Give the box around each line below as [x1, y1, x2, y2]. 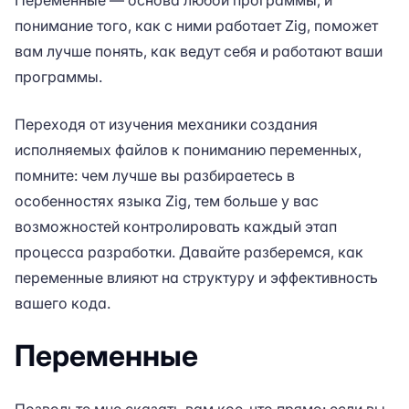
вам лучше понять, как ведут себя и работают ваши [15, 42, 383, 60]
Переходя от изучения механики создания [15, 115, 318, 133]
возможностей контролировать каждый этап [15, 217, 337, 236]
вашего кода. [15, 294, 110, 312]
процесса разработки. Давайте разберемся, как [15, 243, 363, 261]
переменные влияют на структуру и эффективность [15, 268, 378, 287]
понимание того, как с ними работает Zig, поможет [15, 16, 378, 35]
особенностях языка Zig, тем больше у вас [15, 192, 319, 210]
